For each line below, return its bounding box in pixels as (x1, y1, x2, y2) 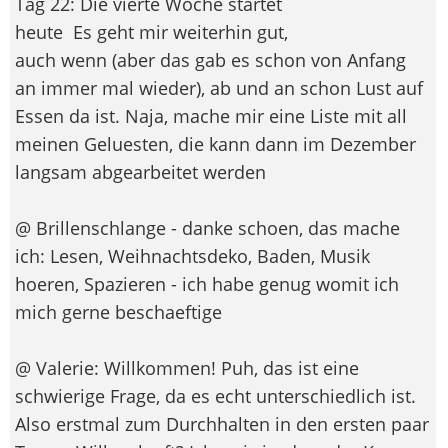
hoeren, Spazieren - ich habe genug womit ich (15, 271, 399, 296)
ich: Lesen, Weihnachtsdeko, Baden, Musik (15, 243, 370, 268)
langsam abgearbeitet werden (15, 159, 271, 184)
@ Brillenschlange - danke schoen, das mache (15, 215, 400, 240)
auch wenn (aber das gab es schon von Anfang (15, 47, 406, 72)
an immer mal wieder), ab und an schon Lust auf (15, 75, 423, 100)
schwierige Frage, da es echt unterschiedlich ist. (15, 383, 416, 408)
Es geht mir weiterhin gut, (68, 19, 288, 44)
